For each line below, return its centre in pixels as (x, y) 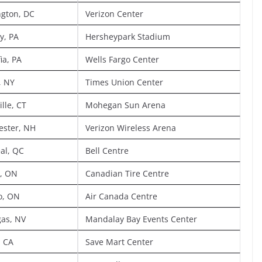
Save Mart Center (119, 242)
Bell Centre (107, 150)
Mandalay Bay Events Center (141, 219)
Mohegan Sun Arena (125, 105)
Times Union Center (124, 82)
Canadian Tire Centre (127, 173)
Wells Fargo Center (122, 59)
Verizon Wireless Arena (131, 127)
